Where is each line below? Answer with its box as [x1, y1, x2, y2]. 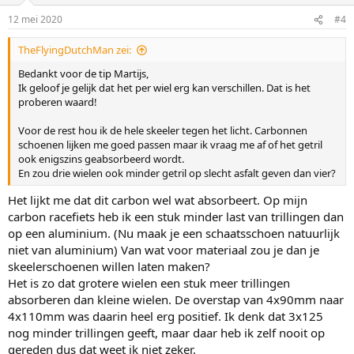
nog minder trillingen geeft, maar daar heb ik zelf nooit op [8, 324, 325, 341]
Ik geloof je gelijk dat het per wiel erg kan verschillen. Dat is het [18, 81, 311, 95]
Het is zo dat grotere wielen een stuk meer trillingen [8, 274, 290, 291]
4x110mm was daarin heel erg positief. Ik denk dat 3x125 [8, 307, 323, 324]
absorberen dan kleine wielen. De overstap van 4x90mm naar [8, 291, 344, 307]
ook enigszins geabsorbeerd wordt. [18, 152, 184, 166]
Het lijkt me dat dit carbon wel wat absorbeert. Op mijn [8, 191, 307, 208]
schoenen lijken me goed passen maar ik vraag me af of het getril [18, 137, 322, 152]
